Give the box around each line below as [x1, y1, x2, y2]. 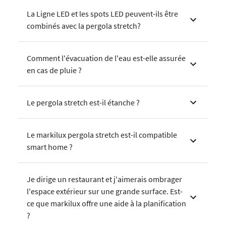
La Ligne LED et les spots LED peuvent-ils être [27, 9, 179, 19]
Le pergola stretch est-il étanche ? [27, 97, 140, 108]
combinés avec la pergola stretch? [27, 21, 141, 31]
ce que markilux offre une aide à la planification [27, 198, 187, 209]
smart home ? [27, 142, 73, 152]
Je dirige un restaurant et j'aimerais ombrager [27, 174, 183, 185]
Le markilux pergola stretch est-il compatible [27, 130, 178, 140]
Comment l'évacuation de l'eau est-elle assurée [27, 53, 186, 64]
